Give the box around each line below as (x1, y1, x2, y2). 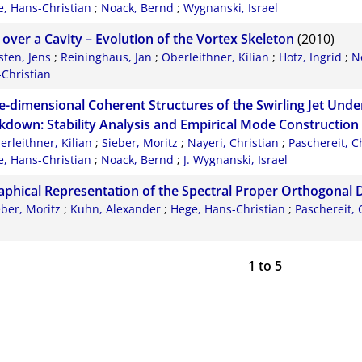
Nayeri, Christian (187, 135, 280, 151)
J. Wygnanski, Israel (183, 152, 288, 168)
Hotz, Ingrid (279, 49, 343, 65)
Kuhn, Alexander (70, 201, 162, 217)
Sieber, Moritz (102, 135, 179, 151)
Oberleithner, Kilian (162, 49, 270, 65)
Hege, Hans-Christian (170, 201, 286, 217)
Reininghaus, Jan (61, 49, 153, 65)
